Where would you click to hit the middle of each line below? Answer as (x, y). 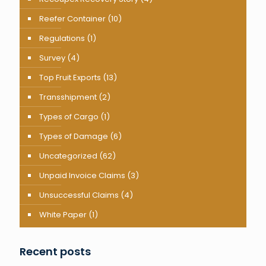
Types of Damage (74, 137)
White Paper (63, 215)
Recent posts (55, 252)
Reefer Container (72, 19)
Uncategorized (68, 156)
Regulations (62, 39)
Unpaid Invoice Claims (82, 176)
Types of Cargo (69, 117)
